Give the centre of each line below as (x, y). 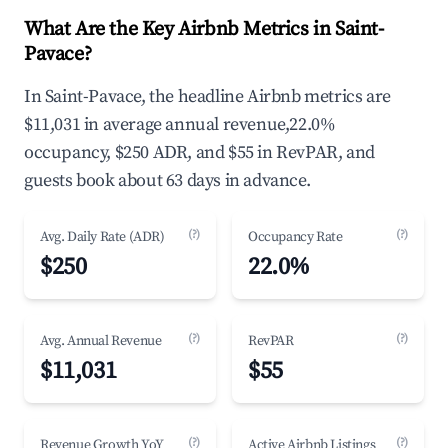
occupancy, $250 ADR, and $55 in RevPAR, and (199, 152)
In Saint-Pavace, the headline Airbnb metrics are (207, 96)
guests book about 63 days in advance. (167, 180)
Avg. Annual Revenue (101, 341)
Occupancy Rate (295, 237)
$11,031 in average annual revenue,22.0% (180, 124)
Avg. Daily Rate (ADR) (102, 237)
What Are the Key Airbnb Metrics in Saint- (204, 29)
